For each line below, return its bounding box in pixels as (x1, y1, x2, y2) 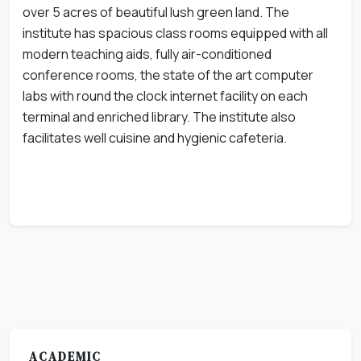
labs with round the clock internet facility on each (23, 86, 308, 105)
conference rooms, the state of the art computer (23, 65, 313, 84)
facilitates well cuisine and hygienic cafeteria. (23, 128, 287, 147)
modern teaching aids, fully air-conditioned (23, 44, 272, 63)
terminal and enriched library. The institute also (23, 107, 296, 126)
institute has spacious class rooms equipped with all (23, 23, 328, 42)
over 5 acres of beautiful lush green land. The (23, 2, 289, 21)
